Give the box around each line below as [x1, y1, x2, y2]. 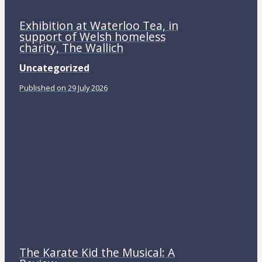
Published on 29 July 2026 [19, 82, 108, 93]
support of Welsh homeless [19, 28, 166, 44]
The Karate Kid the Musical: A [19, 244, 175, 260]
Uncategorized [19, 61, 89, 74]
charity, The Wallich [19, 39, 123, 56]
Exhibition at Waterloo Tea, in [19, 17, 178, 33]
